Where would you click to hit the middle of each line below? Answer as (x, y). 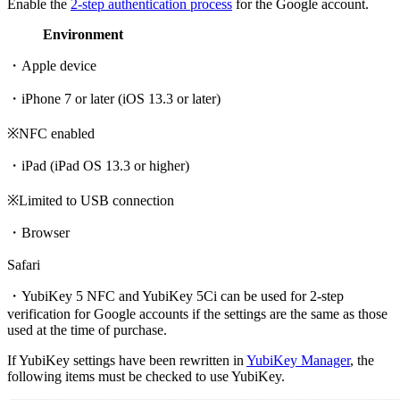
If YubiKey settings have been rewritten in (127, 360)
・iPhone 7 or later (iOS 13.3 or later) (114, 98)
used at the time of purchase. (87, 329)
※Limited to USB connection (91, 200)
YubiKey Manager (298, 360)
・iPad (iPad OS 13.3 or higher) (98, 165)
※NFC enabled (51, 133)
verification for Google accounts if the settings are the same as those (197, 313)
